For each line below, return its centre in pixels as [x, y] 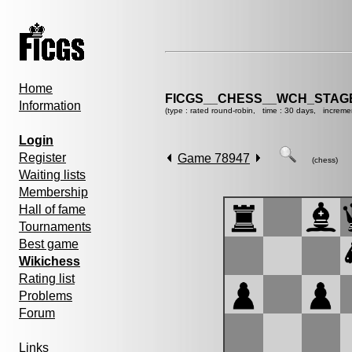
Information [50, 106]
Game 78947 [214, 158]
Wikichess [49, 261]
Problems [46, 296]
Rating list [47, 279]
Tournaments [55, 227]
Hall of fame [52, 209]
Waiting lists [52, 175]
